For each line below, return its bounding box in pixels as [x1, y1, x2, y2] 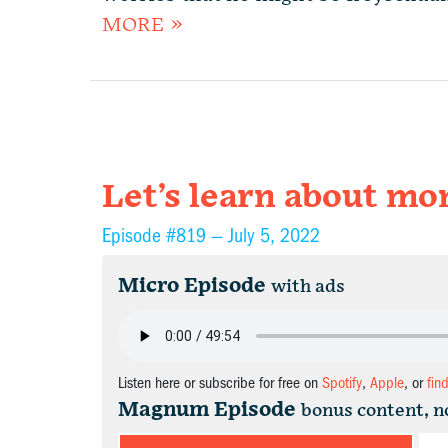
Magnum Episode [118, 398, 296, 422]
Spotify [322, 374, 362, 392]
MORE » [102, 13, 183, 37]
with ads [271, 276, 345, 297]
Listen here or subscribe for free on [118, 374, 322, 392]
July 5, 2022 [228, 224, 320, 247]
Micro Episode [118, 274, 266, 298]
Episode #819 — [102, 224, 228, 247]
